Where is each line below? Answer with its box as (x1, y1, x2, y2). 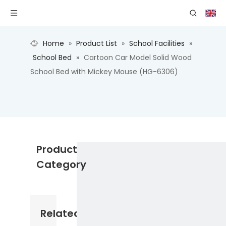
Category (36, 157, 86, 172)
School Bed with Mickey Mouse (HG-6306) (30, 67, 178, 77)
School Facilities (129, 38, 185, 48)
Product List (76, 38, 117, 48)
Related (40, 206, 81, 220)
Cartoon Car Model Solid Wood (84, 52, 192, 63)
